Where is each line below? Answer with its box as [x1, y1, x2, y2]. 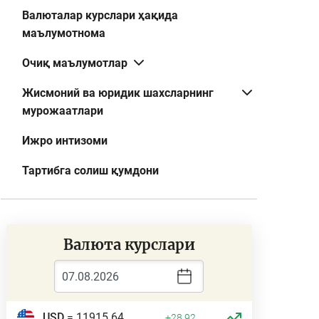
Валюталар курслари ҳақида [22, 9, 178, 22]
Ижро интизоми [22, 134, 108, 147]
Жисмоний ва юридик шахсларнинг [22, 86, 214, 100]
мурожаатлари [22, 104, 103, 117]
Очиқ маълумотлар [22, 56, 127, 70]
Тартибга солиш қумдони [22, 164, 159, 177]
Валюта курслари [63, 236, 195, 253]
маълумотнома [22, 26, 105, 40]
